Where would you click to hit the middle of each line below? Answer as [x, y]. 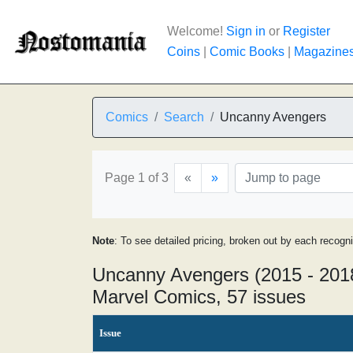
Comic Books [247, 52]
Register [307, 31]
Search [184, 117]
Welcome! [197, 31]
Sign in [246, 31]
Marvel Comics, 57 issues [199, 297]
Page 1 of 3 [137, 178]
